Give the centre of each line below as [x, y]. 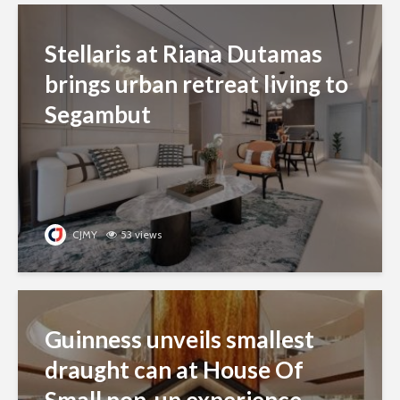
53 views [141, 234]
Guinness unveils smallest [179, 339]
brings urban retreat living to [196, 84]
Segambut [98, 114]
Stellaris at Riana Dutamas [183, 54]
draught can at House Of [174, 370]
